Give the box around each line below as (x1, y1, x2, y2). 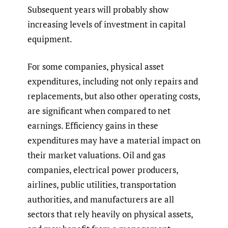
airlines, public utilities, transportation (27, 179, 176, 191)
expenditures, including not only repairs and (27, 75, 198, 88)
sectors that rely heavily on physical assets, (27, 208, 193, 220)
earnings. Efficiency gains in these (27, 120, 158, 132)
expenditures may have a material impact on (27, 134, 201, 147)
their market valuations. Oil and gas (27, 149, 165, 161)
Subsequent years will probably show (27, 3, 168, 15)
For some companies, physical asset (27, 61, 164, 73)
